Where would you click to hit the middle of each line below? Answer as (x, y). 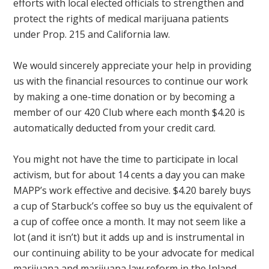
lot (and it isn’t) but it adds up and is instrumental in (129, 237)
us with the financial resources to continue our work (131, 81)
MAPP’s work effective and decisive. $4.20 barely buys (132, 190)
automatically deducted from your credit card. (116, 128)
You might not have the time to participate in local (126, 159)
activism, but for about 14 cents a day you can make (129, 174)
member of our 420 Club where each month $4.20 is (129, 112)
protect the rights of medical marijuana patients (121, 18)
